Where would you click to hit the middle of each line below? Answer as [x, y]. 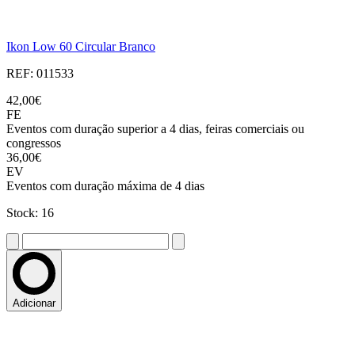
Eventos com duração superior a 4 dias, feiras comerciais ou [155, 129]
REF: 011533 [40, 74]
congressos [34, 143]
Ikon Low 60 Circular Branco [81, 47]
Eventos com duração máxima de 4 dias [105, 186]
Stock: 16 [30, 213]
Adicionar [34, 303]
